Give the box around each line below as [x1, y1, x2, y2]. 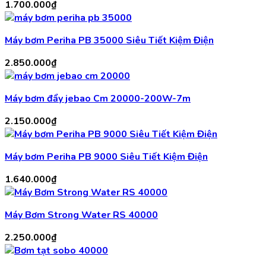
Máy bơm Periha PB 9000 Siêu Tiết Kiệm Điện [5, 150, 208, 164]
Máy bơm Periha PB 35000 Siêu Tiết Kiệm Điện [5, 34, 214, 47]
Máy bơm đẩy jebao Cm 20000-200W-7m [5, 92, 191, 106]
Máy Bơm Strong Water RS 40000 [5, 208, 158, 222]
